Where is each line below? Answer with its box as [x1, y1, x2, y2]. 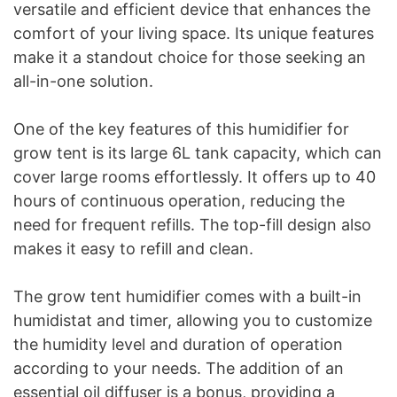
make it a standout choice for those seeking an [13, 48, 366, 67]
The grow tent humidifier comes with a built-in [13, 287, 362, 307]
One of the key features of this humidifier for [13, 120, 349, 139]
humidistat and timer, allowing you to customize [13, 311, 372, 331]
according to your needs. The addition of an [13, 359, 344, 378]
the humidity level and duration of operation [13, 335, 343, 354]
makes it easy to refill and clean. [13, 239, 253, 259]
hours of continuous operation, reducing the [13, 191, 345, 211]
